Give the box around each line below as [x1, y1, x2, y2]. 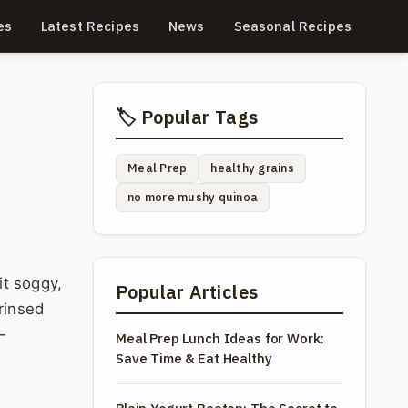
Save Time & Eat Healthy [116, 350, 272, 367]
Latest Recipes [40, 17, 139, 35]
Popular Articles [116, 280, 259, 304]
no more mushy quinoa [127, 189, 259, 205]
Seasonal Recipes [233, 17, 352, 35]
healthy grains [210, 160, 294, 176]
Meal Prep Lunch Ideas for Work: [116, 330, 324, 347]
